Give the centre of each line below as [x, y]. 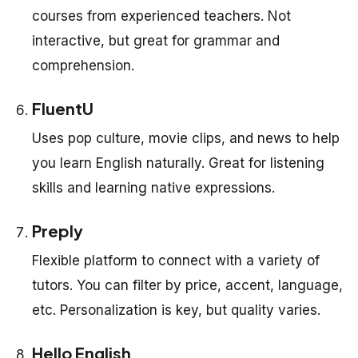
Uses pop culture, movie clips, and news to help [186, 139]
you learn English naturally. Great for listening [178, 163]
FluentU [63, 109]
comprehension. [83, 66]
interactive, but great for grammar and [156, 41]
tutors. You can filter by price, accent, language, [187, 286]
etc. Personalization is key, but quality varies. [176, 310]
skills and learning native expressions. [153, 188]
